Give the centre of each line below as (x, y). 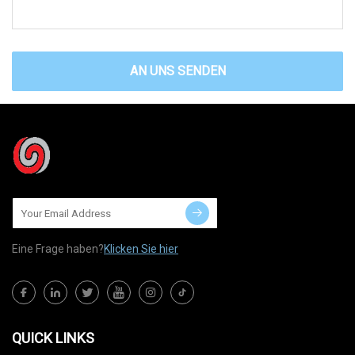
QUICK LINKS (53, 338)
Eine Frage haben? (58, 249)
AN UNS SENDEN (177, 71)
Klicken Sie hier (141, 249)
